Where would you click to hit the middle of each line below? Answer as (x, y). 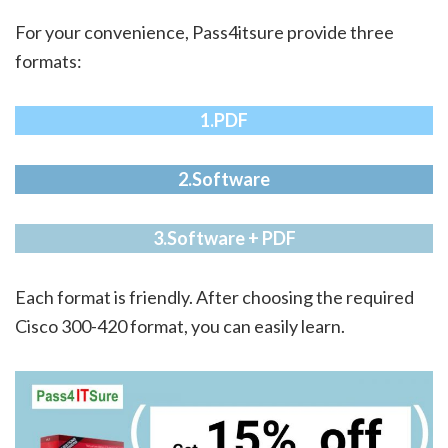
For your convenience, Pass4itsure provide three (204, 31)
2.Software (224, 178)
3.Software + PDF (224, 237)
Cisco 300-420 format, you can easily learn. (180, 325)
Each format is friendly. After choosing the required (214, 296)
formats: (48, 60)
